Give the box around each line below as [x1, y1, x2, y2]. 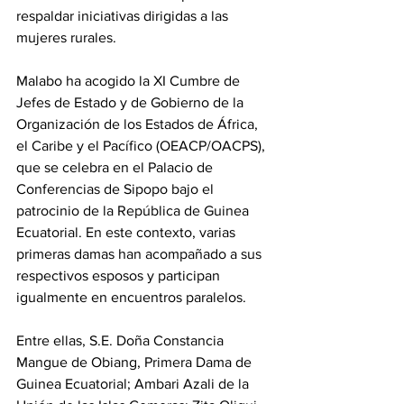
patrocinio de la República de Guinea [16, 203, 252, 219]
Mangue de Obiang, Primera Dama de [16, 354, 255, 371]
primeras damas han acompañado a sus [16, 246, 265, 262]
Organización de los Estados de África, [16, 116, 262, 133]
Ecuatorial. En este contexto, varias [16, 225, 239, 241]
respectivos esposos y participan [16, 268, 224, 284]
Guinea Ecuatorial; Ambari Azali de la [16, 376, 252, 392]
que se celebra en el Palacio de [16, 160, 216, 176]
